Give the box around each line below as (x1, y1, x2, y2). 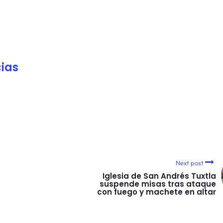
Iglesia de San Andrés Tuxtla (103, 170, 216, 181)
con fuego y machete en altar (97, 186, 216, 197)
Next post (175, 158, 204, 167)
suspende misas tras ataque (100, 178, 216, 189)
